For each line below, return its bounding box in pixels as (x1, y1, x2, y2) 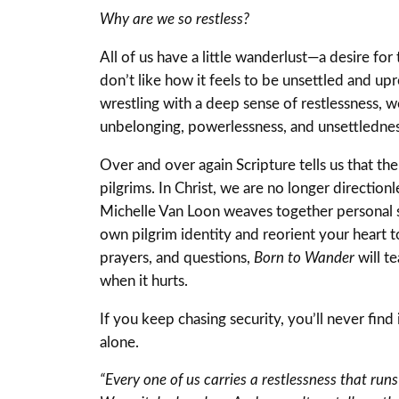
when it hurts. (100, 273, 188, 289)
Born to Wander (254, 249, 354, 265)
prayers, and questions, (100, 249, 254, 265)
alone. (100, 334, 139, 350)
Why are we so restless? (100, 12, 249, 28)
